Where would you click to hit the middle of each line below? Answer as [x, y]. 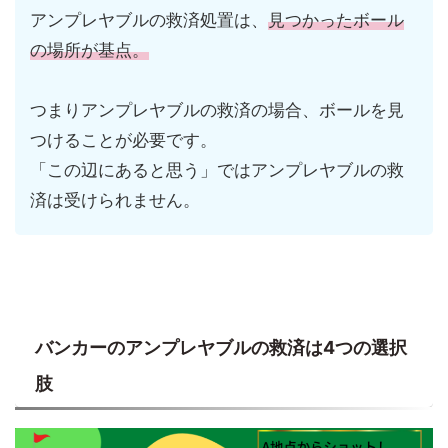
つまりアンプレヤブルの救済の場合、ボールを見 [217, 109]
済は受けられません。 [115, 199]
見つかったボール [336, 19]
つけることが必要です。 [123, 139]
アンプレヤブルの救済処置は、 [149, 19]
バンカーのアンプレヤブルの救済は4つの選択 [221, 347]
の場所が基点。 [89, 49]
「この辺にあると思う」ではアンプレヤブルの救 [217, 169]
